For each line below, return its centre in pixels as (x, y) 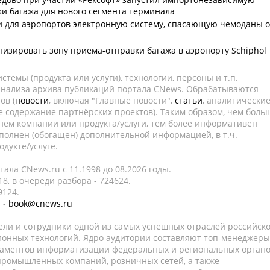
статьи (189, 100)
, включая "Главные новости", (112, 100)
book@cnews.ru (40, 203)
